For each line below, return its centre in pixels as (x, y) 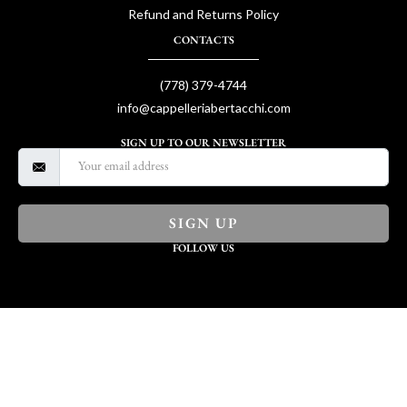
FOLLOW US (203, 248)
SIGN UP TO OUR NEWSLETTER (203, 142)
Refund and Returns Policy (203, 14)
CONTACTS (203, 40)
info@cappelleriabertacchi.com (203, 107)
